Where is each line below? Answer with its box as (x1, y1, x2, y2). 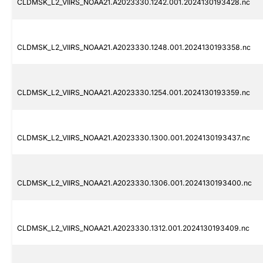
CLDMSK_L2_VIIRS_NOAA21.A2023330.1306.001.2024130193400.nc (17, 178, 252, 188)
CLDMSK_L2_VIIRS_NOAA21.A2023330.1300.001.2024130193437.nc (17, 133, 250, 143)
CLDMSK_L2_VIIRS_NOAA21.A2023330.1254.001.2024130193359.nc (17, 88, 250, 97)
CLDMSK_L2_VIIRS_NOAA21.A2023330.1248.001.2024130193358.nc (17, 43, 251, 52)
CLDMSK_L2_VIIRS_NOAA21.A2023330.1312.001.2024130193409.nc (17, 224, 249, 233)
